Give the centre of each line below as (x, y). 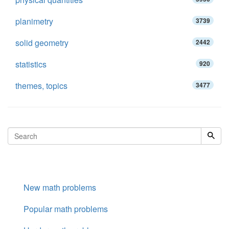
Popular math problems (66, 209)
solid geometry (42, 43)
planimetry (34, 21)
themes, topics (41, 86)
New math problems (60, 187)
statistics (31, 64)
